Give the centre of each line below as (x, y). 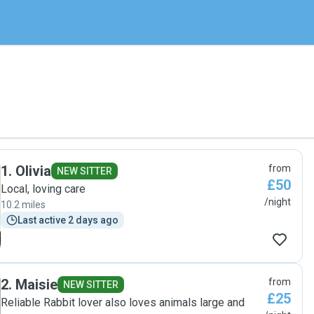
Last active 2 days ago (68, 220)
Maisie (36, 285)
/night (278, 202)
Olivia (33, 171)
